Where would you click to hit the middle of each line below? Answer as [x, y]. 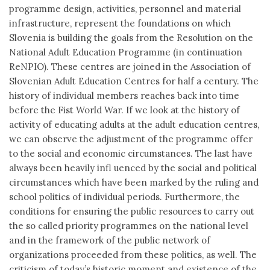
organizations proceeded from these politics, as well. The [133, 255]
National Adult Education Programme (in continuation [126, 52]
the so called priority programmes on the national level [129, 226]
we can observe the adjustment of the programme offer [131, 139]
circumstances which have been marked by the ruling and [134, 182]
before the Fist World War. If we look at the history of [124, 110]
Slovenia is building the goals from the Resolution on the [131, 38]
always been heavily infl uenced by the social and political [133, 168]
